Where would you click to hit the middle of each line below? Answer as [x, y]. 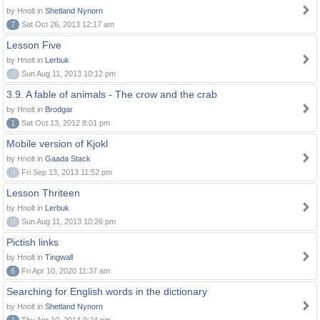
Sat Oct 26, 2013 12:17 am [67, 24]
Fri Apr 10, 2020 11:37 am [65, 271]
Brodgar [59, 109]
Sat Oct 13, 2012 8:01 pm [65, 123]
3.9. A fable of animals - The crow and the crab [112, 94]
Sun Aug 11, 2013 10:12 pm [67, 74]
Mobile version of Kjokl [57, 144]
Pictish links [32, 242]
